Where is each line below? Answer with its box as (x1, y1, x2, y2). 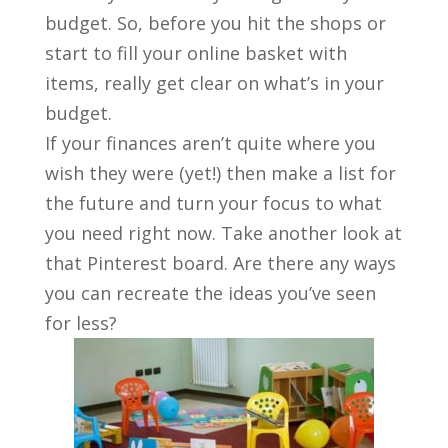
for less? (44, 311, 117, 336)
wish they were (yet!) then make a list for (44, 161, 396, 186)
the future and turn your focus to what (44, 191, 382, 216)
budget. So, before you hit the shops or (44, 11, 386, 36)
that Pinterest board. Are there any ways (44, 251, 396, 276)
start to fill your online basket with (44, 41, 347, 66)
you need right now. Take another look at (44, 221, 402, 246)
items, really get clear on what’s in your (44, 71, 384, 96)
